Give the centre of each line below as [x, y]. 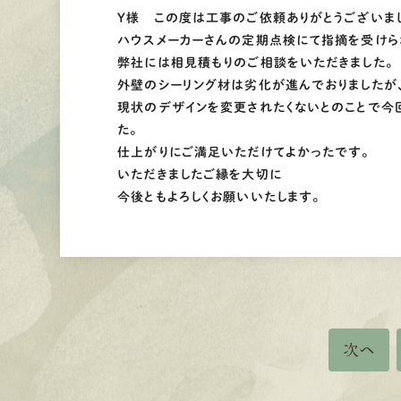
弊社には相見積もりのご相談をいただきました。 [255, 63]
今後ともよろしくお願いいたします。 [219, 197]
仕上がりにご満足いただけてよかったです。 [243, 152]
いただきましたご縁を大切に [200, 175]
